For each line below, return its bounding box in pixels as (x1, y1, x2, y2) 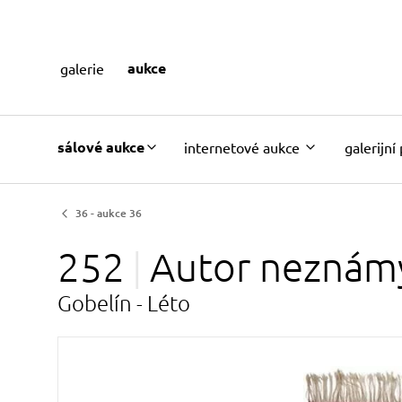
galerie (59, 58, 104, 77)
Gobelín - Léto (57, 289, 190, 316)
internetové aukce (184, 137, 300, 156)
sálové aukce (57, 136, 144, 156)
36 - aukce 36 (75, 205, 142, 221)
